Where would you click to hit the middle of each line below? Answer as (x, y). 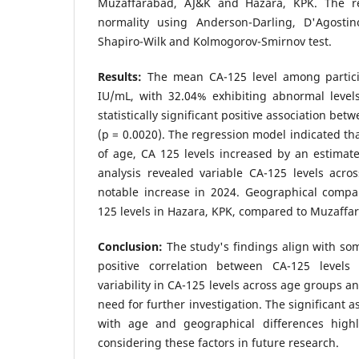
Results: (120, 76)
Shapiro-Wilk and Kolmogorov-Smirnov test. (215, 41)
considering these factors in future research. (218, 342)
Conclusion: (130, 246)
